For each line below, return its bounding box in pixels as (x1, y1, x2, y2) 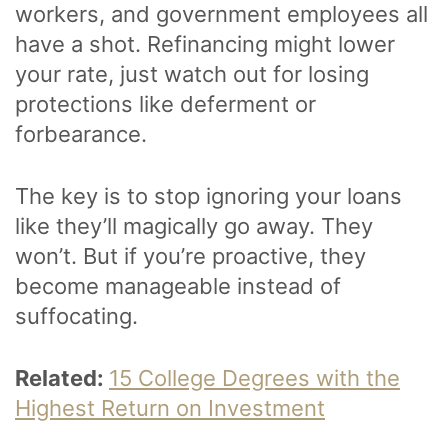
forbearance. (15, 120, 153, 147)
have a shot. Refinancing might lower (15, 30, 395, 57)
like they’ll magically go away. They (15, 212, 373, 239)
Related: (15, 364, 109, 391)
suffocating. (15, 302, 138, 329)
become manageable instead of (15, 272, 341, 299)
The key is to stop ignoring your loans (15, 182, 402, 209)
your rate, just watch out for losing (15, 60, 369, 87)
